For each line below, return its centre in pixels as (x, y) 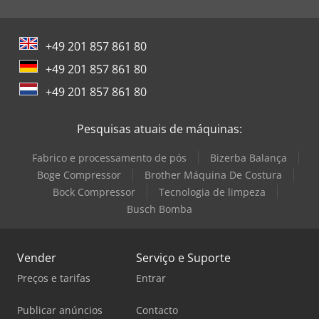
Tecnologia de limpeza (212, 192)
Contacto (157, 310)
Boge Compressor (79, 174)
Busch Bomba (159, 209)
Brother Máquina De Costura (213, 174)
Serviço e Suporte (183, 257)
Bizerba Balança (248, 157)
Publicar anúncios (60, 310)
